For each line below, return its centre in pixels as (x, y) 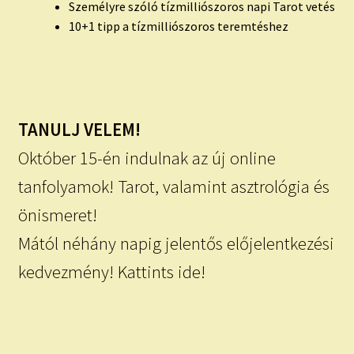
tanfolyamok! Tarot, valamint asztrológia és (173, 186)
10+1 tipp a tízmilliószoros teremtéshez (178, 26)
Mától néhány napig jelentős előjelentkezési (176, 243)
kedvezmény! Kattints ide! (111, 271)
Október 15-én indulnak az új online (147, 158)
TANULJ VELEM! (79, 129)
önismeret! (57, 215)
